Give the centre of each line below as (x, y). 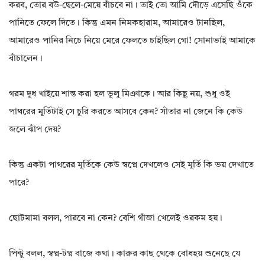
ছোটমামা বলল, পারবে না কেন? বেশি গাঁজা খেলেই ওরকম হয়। (116, 219)
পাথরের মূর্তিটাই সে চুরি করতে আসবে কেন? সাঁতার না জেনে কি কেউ (126, 112)
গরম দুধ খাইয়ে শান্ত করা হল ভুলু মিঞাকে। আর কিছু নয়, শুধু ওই (119, 95)
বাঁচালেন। (26, 59)
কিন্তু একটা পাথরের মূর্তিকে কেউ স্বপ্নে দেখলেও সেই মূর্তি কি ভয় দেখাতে (131, 166)
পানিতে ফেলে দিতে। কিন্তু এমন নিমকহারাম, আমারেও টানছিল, (117, 24)
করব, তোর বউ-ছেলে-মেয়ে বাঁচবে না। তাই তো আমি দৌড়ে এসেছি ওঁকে (131, 6)
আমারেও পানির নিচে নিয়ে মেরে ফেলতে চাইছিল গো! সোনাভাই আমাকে (132, 41)
